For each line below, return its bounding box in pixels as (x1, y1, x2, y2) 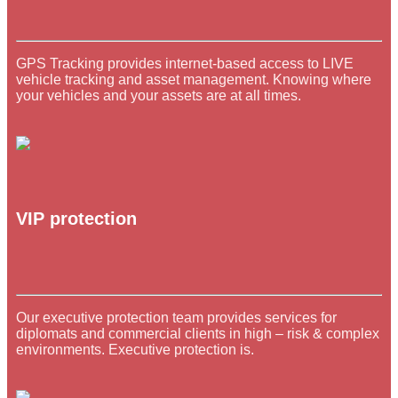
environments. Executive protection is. (16, 342, 254, 358)
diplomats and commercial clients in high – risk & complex (16, 326, 379, 342)
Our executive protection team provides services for (16, 310, 337, 326)
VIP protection (16, 208, 137, 228)
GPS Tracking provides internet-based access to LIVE (16, 55, 354, 71)
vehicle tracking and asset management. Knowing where (16, 71, 371, 87)
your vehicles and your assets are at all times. (16, 87, 301, 103)
